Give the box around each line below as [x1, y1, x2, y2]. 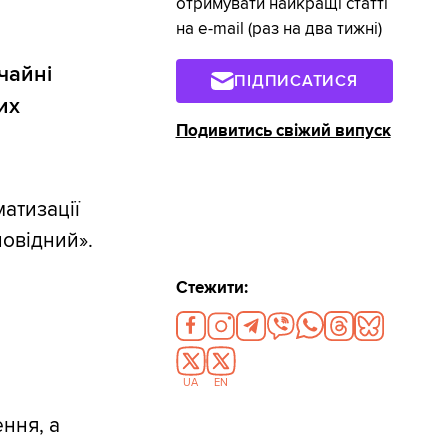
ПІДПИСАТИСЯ [234, 70, 358, 91]
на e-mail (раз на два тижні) [175, 19, 382, 40]
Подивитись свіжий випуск [175, 120, 391, 141]
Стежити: [175, 278, 248, 299]
